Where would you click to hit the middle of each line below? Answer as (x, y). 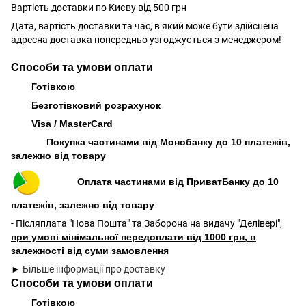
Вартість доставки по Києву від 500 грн (99, 7)
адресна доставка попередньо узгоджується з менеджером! (146, 39)
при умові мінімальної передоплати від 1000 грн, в (134, 237)
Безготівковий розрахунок (96, 105)
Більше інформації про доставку (94, 269)
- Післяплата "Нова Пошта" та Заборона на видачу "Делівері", (147, 223)
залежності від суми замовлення (90, 250)
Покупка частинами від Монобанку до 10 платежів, (151, 142)
